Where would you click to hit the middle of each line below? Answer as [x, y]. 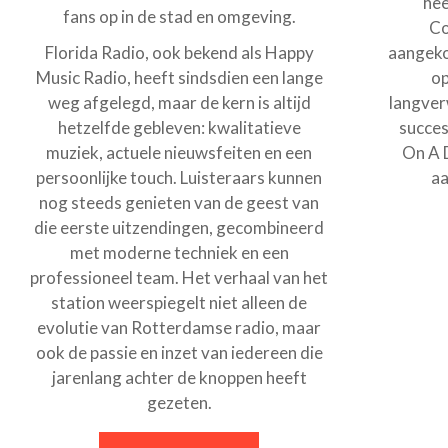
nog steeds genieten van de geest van [179, 202]
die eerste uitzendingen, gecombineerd [179, 227]
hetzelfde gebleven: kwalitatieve [179, 127]
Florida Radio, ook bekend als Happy [179, 52]
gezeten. [179, 402]
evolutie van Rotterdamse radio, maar [179, 327]
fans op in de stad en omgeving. [179, 16]
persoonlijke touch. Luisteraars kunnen [179, 177]
